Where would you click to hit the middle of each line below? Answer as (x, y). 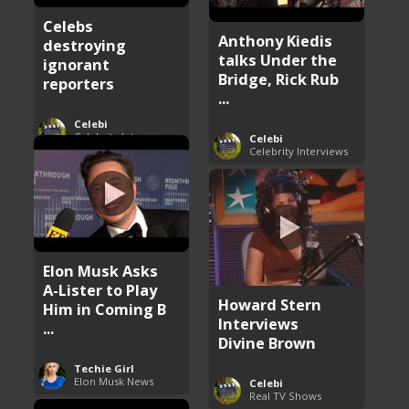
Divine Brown (267, 342)
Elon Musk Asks (101, 270)
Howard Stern (270, 304)
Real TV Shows (286, 395)
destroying (85, 45)
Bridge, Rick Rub (279, 79)
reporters (79, 83)
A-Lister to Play (100, 289)
